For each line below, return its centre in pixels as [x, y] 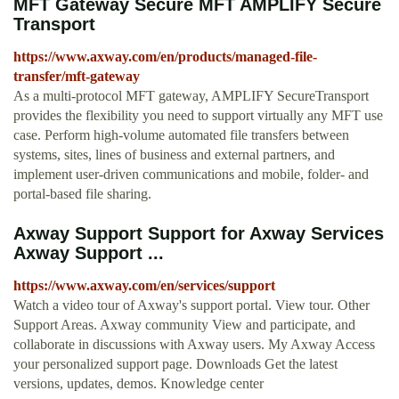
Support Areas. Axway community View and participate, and [184, 325]
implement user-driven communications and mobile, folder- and [191, 175]
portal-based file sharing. [82, 194]
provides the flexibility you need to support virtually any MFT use [198, 116]
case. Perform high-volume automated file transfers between [181, 135]
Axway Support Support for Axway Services [199, 234]
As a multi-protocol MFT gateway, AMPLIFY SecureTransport [191, 96]
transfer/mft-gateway [77, 77]
